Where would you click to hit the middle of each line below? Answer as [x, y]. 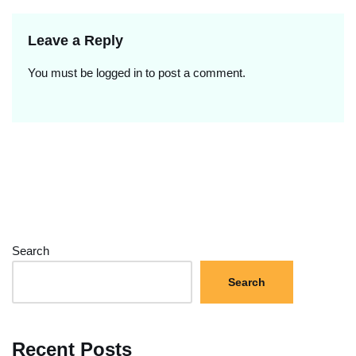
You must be [62, 72]
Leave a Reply [75, 40]
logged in [119, 72]
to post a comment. [194, 72]
